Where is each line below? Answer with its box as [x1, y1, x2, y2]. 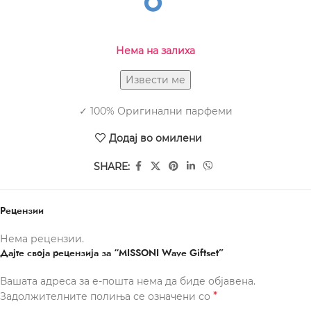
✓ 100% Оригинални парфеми [78, 105, 233, 118]
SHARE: [94, 160, 130, 173]
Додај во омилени [108, 131, 202, 144]
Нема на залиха [116, 44, 195, 58]
